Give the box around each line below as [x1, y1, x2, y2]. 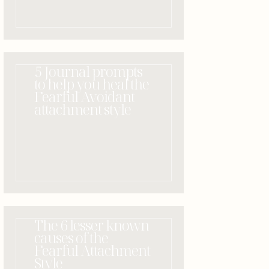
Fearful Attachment [34, 240, 150, 260]
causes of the [34, 228, 108, 247]
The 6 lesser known [34, 215, 149, 235]
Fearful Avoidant [34, 86, 134, 106]
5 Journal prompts [34, 61, 142, 81]
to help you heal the [34, 74, 149, 94]
